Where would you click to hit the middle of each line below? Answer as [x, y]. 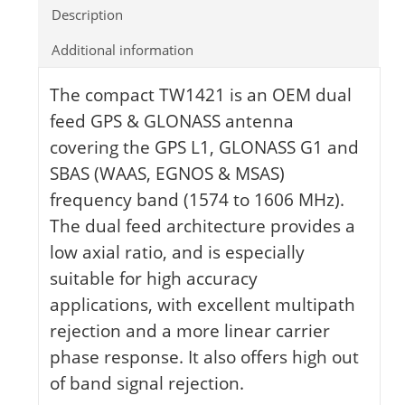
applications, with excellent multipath [202, 305]
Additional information [122, 49]
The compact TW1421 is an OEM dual [200, 95]
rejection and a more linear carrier [189, 331]
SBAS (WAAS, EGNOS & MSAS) [167, 174]
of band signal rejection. [146, 383]
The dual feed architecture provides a [202, 226]
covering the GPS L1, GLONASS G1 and [204, 147]
